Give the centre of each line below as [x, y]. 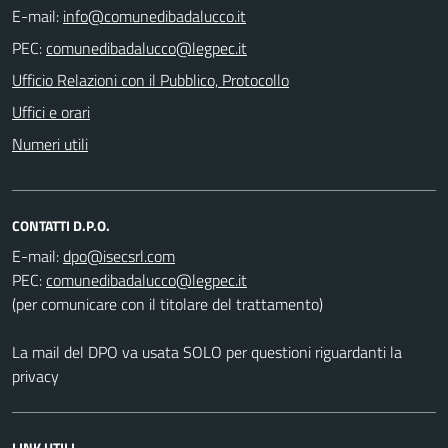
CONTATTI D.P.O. [61, 225]
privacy [35, 375]
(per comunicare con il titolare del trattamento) [167, 303]
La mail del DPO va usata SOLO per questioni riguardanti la [207, 351]
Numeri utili [50, 143]
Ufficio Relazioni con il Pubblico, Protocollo [150, 79]
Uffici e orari [51, 111]
